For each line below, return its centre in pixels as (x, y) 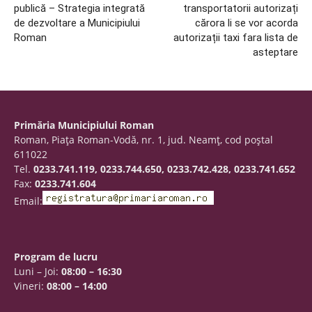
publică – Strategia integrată (79, 8)
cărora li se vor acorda (247, 23)
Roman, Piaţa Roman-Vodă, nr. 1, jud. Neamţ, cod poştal (143, 139)
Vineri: (30, 286)
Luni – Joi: (38, 271)
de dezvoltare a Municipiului (77, 23)
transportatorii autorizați (241, 8)
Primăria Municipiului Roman (84, 125)
